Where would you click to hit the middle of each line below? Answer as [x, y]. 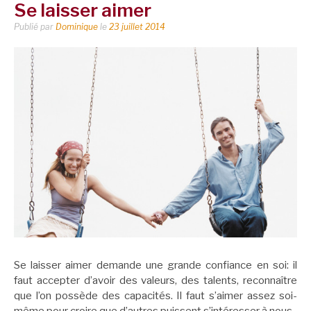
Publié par [35, 26]
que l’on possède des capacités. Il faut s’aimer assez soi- [155, 295]
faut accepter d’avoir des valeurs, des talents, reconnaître [155, 280]
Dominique [77, 26]
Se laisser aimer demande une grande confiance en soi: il [155, 265]
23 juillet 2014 [137, 26]
